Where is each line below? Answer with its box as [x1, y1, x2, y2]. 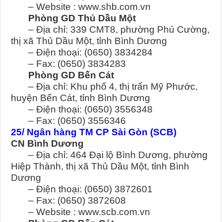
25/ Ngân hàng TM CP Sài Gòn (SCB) [11, 127, 177, 138]
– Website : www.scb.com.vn [11, 207, 151, 218]
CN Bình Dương [11, 138, 84, 149]
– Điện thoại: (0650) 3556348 [11, 104, 153, 115]
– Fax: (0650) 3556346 [11, 115, 126, 126]
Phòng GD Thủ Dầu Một [11, 13, 136, 24]
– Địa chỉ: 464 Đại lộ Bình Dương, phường [11, 150, 208, 161]
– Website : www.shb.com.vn [11, 1, 151, 12]
